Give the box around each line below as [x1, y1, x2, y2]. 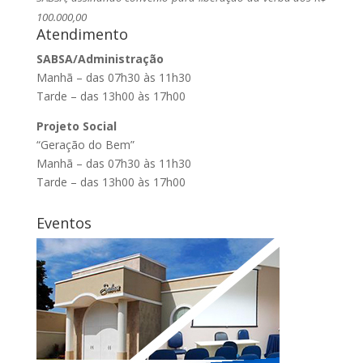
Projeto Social [36, 118, 117, 134]
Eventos [36, 213, 92, 233]
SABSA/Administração [36, 51, 164, 66]
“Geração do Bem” [36, 137, 135, 152]
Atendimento [36, 24, 128, 44]
